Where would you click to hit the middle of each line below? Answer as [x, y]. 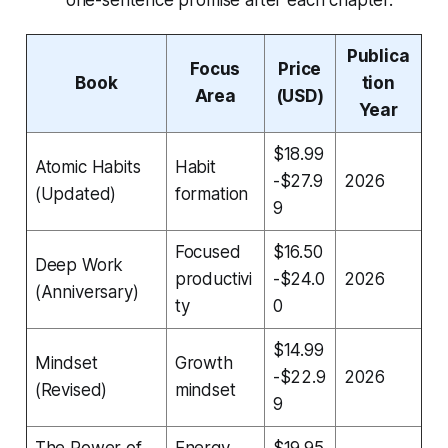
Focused [207, 251]
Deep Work [79, 264]
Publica [378, 55]
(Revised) [71, 389]
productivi [213, 278]
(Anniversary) [86, 291]
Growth [203, 362]
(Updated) [75, 193]
